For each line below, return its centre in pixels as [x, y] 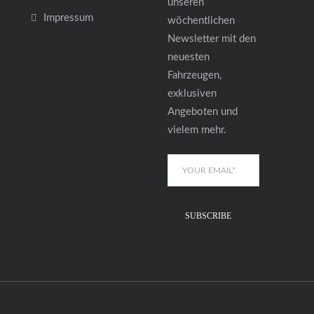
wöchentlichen [201, 21]
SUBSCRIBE [208, 216]
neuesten [189, 57]
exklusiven [192, 94]
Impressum [68, 18]
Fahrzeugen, [194, 76]
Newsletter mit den [212, 39]
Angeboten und [203, 112]
